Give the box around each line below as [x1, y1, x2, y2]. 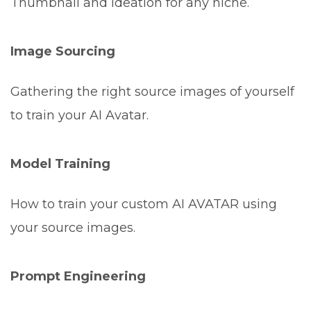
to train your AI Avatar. [10, 108, 149, 124]
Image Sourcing [10, 44, 115, 60]
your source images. [10, 220, 135, 236]
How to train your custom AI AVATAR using [10, 196, 277, 212]
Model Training [10, 156, 110, 172]
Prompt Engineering [10, 269, 146, 285]
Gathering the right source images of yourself [10, 84, 294, 100]
